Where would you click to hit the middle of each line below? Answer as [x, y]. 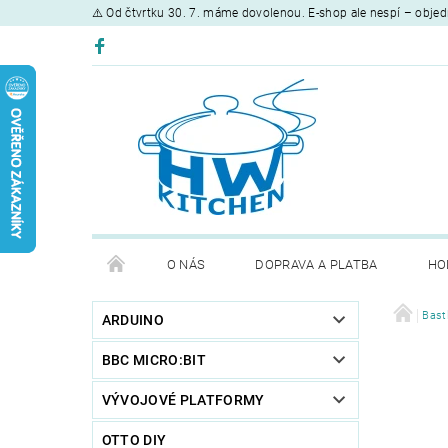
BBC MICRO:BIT [153, 359]
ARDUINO [133, 319]
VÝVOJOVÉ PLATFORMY [183, 399]
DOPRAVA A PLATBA [316, 264]
